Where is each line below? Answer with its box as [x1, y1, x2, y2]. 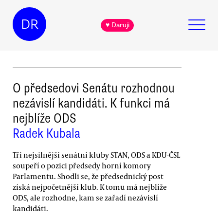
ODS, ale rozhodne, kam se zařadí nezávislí [13, 192, 158, 202]
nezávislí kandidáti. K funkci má [13, 94, 170, 111]
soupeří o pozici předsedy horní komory [13, 160, 151, 170]
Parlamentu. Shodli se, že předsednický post [13, 171, 163, 181]
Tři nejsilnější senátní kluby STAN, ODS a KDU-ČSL [13, 149, 181, 160]
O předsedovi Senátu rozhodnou [13, 79, 175, 96]
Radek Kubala [13, 125, 80, 142]
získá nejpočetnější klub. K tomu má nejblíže [13, 182, 167, 192]
